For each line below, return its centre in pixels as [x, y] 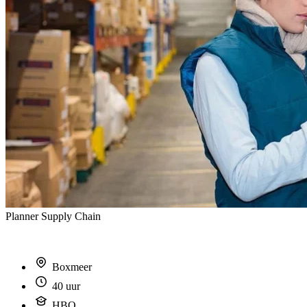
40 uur [65, 286]
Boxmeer [71, 267]
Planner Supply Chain [53, 216]
